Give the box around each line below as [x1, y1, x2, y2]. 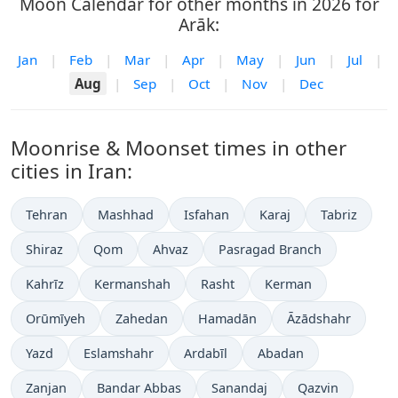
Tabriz [321, 206, 357, 224]
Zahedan [115, 310, 168, 328]
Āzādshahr [287, 310, 351, 328]
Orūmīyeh [26, 310, 85, 328]
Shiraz [26, 241, 63, 259]
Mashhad [98, 206, 154, 224]
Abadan [258, 345, 304, 362]
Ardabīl [184, 345, 227, 362]
